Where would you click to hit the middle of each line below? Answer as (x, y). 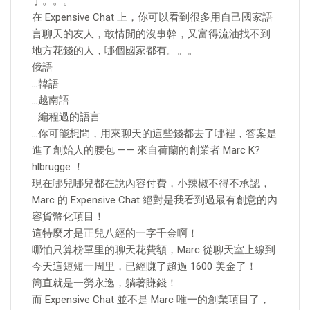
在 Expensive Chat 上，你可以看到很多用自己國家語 (152, 17)
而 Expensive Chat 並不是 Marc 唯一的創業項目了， (151, 300)
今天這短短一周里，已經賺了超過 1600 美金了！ (144, 266)
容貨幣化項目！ (68, 217)
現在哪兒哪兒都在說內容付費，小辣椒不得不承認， (151, 183)
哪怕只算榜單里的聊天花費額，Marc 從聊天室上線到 (154, 250)
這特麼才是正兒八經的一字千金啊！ (115, 233)
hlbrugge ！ (58, 167)
